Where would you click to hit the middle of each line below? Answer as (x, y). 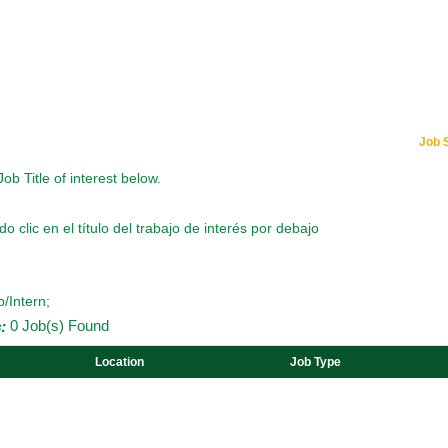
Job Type (315, 361)
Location (119, 361)
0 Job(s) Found (57, 325)
